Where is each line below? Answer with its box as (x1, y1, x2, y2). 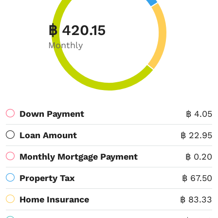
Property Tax (19, 173, 75, 183)
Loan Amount (19, 130, 77, 140)
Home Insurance (19, 194, 89, 204)
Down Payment (19, 109, 84, 119)
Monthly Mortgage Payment (19, 151, 138, 162)
